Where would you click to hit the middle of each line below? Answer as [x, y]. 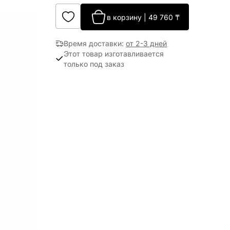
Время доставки [93, 43]
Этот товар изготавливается [114, 54]
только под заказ [94, 64]
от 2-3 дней [147, 43]
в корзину [124, 17]
